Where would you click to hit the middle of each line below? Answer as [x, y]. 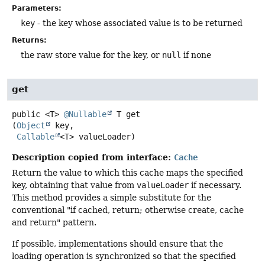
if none [196, 55]
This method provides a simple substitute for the [112, 198]
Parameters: [37, 9]
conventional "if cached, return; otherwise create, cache [128, 210]
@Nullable [85, 114]
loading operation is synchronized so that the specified [124, 256]
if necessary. [215, 185]
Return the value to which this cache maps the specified [127, 173]
